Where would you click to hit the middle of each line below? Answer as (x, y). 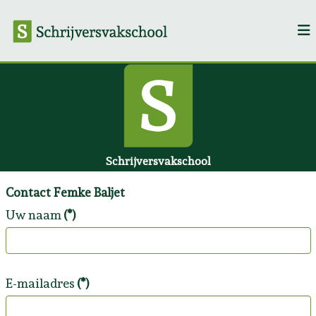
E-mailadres (40, 283)
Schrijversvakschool (158, 161)
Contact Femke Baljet (65, 193)
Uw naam (33, 215)
